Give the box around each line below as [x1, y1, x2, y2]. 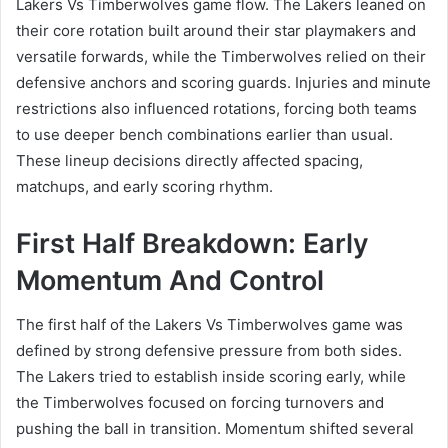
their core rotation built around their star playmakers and [16, 20, 416, 40]
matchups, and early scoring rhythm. [16, 176, 273, 196]
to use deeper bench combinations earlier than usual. [16, 124, 393, 144]
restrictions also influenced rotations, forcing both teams [16, 98, 417, 118]
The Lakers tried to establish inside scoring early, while [16, 367, 406, 387]
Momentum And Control [16, 263, 324, 297]
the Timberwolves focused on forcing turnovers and [16, 393, 384, 413]
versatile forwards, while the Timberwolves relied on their [16, 46, 426, 66]
